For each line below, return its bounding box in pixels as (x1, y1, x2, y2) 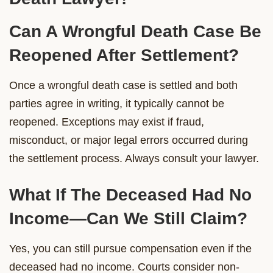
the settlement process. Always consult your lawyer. (9, 152, 259, 165)
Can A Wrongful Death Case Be (9, 21, 261, 41)
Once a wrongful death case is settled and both (9, 79, 238, 91)
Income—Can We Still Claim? (9, 208, 247, 228)
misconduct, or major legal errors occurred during (9, 133, 248, 146)
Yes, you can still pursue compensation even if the (9, 242, 252, 255)
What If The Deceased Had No (9, 185, 252, 204)
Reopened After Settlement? (9, 45, 239, 65)
